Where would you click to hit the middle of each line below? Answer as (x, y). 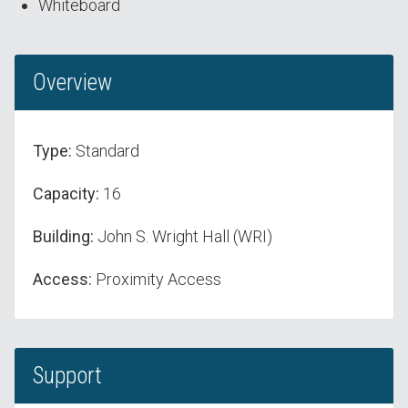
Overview (72, 83)
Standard (106, 151)
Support (67, 376)
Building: (63, 237)
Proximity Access (157, 280)
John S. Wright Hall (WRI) (183, 237)
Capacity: (66, 194)
